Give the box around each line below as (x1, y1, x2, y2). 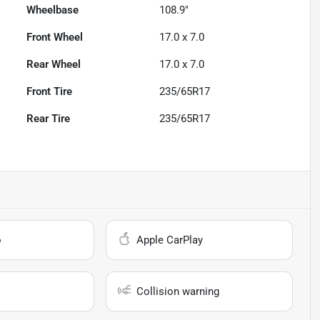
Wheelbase (26, 4, 79, 17)
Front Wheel (26, 31, 84, 44)
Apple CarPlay (136, 234, 204, 247)
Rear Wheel (26, 58, 81, 71)
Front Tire (26, 85, 73, 99)
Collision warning (136, 285, 220, 299)
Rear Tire (26, 112, 71, 126)
